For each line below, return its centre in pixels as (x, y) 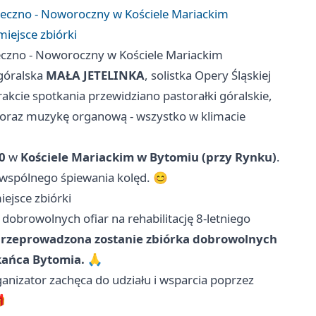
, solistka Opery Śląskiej (208, 75)
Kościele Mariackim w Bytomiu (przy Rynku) (148, 157)
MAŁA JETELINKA (95, 75)
